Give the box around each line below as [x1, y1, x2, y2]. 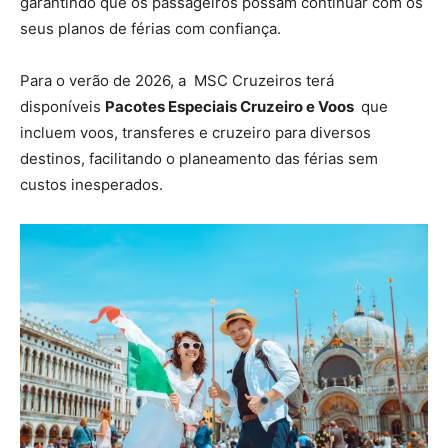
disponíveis [20, 96, 105, 116]
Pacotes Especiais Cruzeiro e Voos [105, 96, 357, 116]
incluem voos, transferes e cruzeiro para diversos [20, 122, 371, 142]
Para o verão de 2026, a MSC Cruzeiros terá [20, 70, 334, 90]
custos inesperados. [20, 174, 163, 194]
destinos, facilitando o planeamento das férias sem [20, 148, 378, 168]
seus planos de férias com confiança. [20, 18, 281, 38]
